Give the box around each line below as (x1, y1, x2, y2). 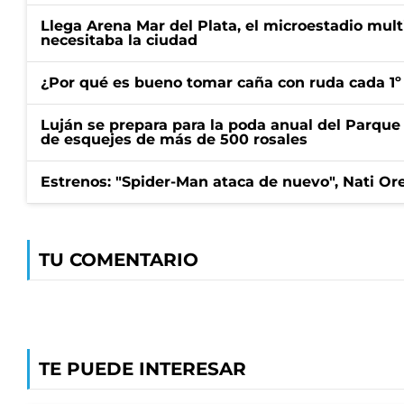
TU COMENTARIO (39, 249, 198, 271)
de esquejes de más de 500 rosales (41, 131, 308, 148)
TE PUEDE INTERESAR (39, 358, 246, 380)
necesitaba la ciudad (41, 32, 197, 49)
